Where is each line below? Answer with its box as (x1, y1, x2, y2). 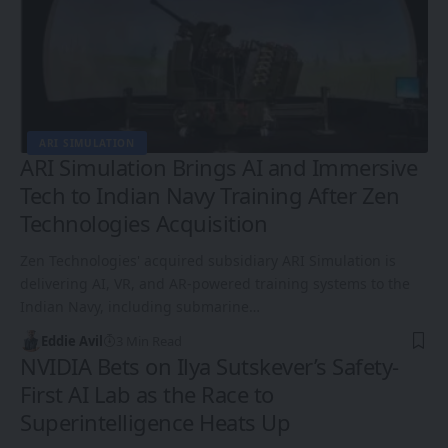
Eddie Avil (40, 332, 103, 351)
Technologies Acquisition (20, 208, 267, 239)
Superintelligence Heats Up (20, 407, 290, 438)
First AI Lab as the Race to (20, 379, 274, 410)
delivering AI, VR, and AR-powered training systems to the (20, 274, 410, 294)
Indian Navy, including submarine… (20, 297, 260, 317)
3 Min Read (115, 332, 182, 351)
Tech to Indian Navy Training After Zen (20, 180, 399, 211)
